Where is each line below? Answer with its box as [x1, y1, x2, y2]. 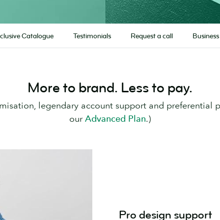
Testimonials [73, 31, 111, 41]
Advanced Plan [85, 113, 146, 124]
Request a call [131, 31, 173, 41]
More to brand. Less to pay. [27, 79, 192, 97]
